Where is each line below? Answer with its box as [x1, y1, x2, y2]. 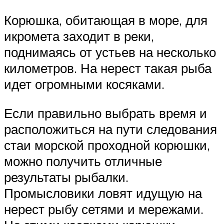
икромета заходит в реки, [4, 28, 154, 44]
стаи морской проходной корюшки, [4, 137, 210, 153]
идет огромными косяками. [4, 76, 164, 92]
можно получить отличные [4, 153, 162, 169]
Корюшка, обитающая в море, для [4, 12, 207, 28]
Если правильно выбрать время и [4, 105, 207, 121]
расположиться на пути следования [4, 121, 217, 137]
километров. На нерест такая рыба [4, 60, 211, 76]
